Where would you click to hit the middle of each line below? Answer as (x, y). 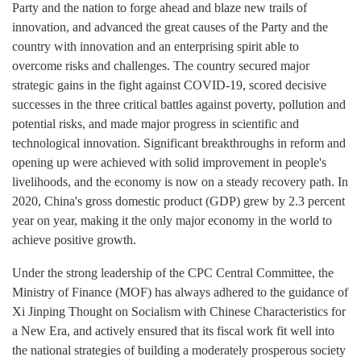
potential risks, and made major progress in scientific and (156, 124)
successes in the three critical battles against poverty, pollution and (179, 105)
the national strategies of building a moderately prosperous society (179, 351)
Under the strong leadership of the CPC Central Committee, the (173, 273)
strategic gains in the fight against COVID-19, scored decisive (169, 85)
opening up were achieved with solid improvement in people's (169, 163)
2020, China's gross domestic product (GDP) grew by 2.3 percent (178, 201)
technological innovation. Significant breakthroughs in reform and (179, 143)
